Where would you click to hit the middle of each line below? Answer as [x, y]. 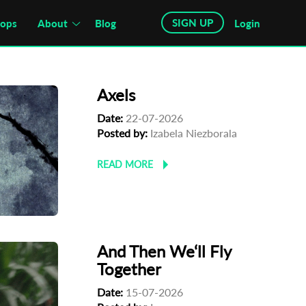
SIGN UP [193, 23]
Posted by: [123, 133]
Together [129, 268]
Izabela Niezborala [193, 133]
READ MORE [125, 164]
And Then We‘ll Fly [164, 251]
